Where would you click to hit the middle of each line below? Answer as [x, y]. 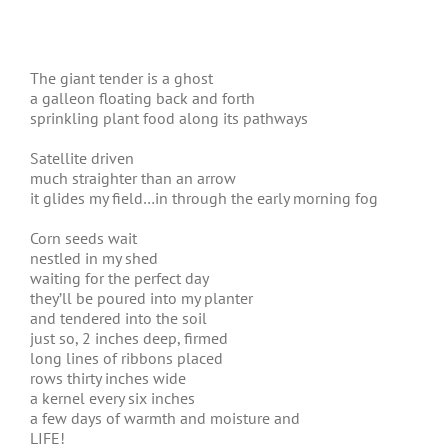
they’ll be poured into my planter [141, 298]
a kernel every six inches [112, 398]
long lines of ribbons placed [126, 358]
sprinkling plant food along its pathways [169, 118]
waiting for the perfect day [119, 278]
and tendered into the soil [118, 318]
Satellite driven [82, 158]
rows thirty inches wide [108, 378]
